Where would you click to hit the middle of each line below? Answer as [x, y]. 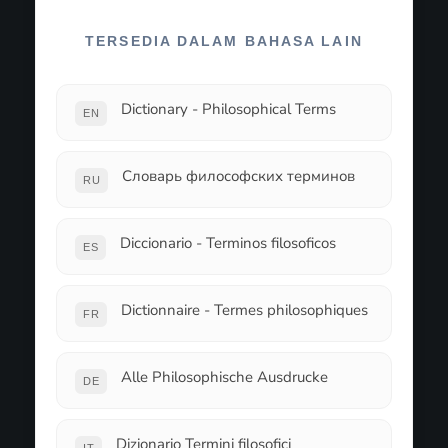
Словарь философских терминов [239, 176]
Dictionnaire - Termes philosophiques [245, 310]
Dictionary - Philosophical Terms [229, 109]
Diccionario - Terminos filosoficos [228, 243]
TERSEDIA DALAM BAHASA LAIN [224, 41]
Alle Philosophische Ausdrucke [225, 377]
